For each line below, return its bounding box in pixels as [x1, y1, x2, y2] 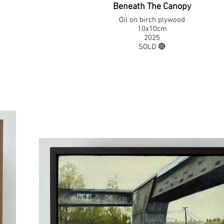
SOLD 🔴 [138, 42, 166, 51]
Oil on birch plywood [119, 15, 185, 24]
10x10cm [137, 24, 167, 33]
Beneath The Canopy [113, 1, 191, 12]
